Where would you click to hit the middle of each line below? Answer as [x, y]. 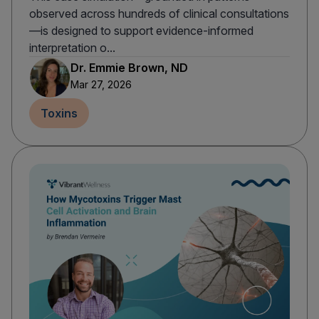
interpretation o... [72, 48]
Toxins [59, 114]
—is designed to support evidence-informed [141, 31]
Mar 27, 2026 [101, 85]
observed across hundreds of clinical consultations [159, 14]
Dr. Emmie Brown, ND [129, 68]
